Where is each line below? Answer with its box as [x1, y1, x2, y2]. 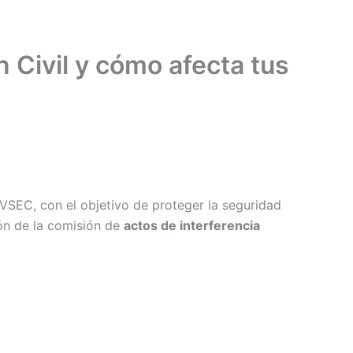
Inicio [138, 17, 170, 36]
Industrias [259, 17, 320, 36]
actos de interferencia [124, 217, 260, 233]
